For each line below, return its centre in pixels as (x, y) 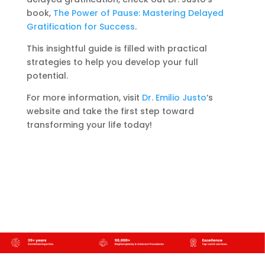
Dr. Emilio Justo (174, 97)
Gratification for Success (80, 26)
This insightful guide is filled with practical (117, 48)
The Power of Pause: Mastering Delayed (138, 13)
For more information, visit (84, 97)
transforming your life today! (89, 125)
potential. (47, 75)
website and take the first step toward (110, 111)
